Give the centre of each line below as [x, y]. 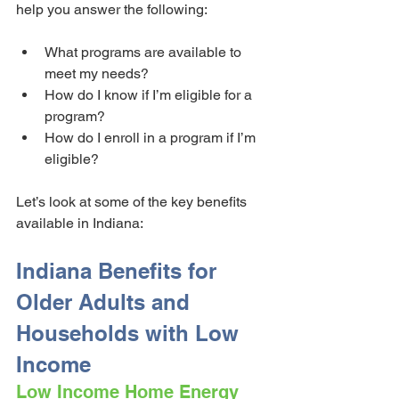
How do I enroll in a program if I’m [152, 138]
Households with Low [130, 334]
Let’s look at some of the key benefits [133, 202]
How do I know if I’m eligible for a [150, 95]
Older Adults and [106, 302]
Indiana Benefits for [119, 271]
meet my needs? [97, 74]
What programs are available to [145, 53]
